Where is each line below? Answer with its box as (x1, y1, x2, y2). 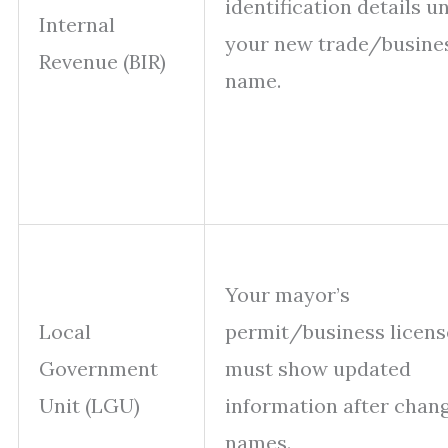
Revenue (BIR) (39, 49, 166, 74)
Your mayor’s (225, 282, 350, 307)
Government (39, 356, 158, 381)
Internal (39, 12, 115, 37)
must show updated (225, 356, 411, 381)
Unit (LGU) (39, 393, 140, 418)
